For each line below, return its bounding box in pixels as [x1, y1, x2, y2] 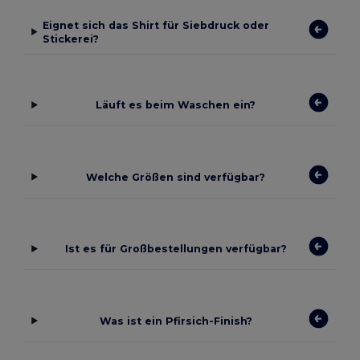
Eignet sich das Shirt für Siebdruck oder [43, 18, 270, 31]
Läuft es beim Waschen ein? [96, 99, 256, 112]
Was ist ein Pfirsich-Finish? [99, 314, 252, 327]
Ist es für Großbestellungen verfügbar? [64, 243, 287, 256]
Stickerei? [43, 32, 100, 45]
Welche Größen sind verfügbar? [86, 170, 266, 183]
